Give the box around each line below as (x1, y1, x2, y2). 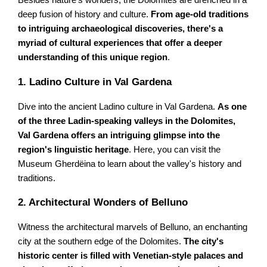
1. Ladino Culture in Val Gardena (18, 76, 172, 88)
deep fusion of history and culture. (18, 10, 151, 20)
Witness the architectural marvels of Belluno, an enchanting (18, 222, 248, 232)
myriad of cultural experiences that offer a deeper (18, 38, 223, 48)
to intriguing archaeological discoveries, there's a (18, 24, 223, 34)
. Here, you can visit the (129, 144, 221, 154)
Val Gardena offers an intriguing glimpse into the (18, 130, 221, 140)
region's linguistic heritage (18, 144, 129, 154)
